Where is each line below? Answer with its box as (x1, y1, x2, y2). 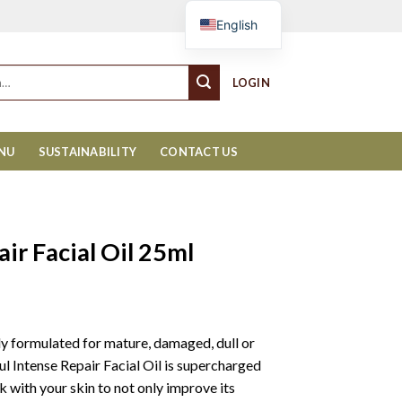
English (215, 16, 258, 32)
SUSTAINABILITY (38, 144, 137, 159)
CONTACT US (160, 144, 238, 159)
